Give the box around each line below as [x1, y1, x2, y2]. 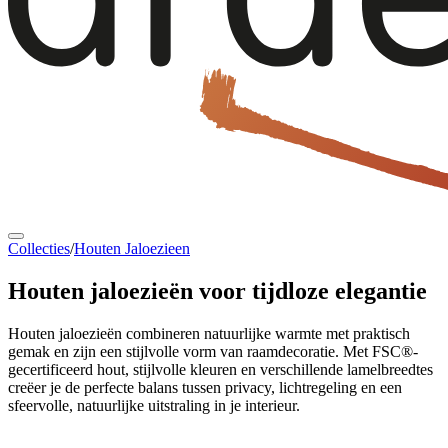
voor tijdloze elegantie [193, 277, 427, 304]
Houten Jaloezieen [74, 240, 190, 257]
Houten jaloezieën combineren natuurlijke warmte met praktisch [8, 324, 410, 342]
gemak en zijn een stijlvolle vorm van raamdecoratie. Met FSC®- [8, 342, 418, 360]
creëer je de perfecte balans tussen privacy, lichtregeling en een [8, 378, 402, 396]
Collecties [8, 240, 70, 257]
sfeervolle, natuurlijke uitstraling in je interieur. [8, 396, 300, 414]
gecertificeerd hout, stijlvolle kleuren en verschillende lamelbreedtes [8, 360, 433, 378]
